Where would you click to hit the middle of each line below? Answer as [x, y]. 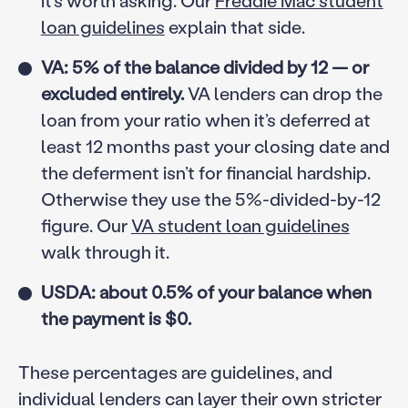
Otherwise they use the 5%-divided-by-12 [210, 199]
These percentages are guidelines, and [175, 371]
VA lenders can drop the [283, 93]
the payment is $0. [116, 318]
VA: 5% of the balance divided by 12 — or [204, 67]
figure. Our [86, 225]
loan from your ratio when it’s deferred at [205, 120]
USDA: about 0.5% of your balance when [206, 292]
